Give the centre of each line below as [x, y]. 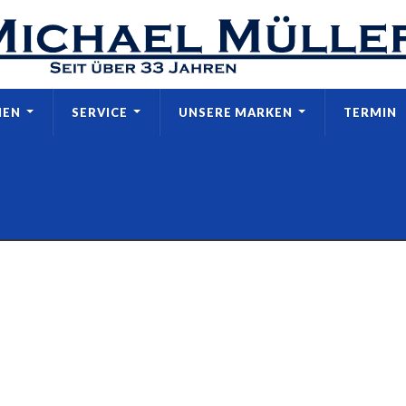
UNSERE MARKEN [235, 113]
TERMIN [370, 113]
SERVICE [99, 113]
